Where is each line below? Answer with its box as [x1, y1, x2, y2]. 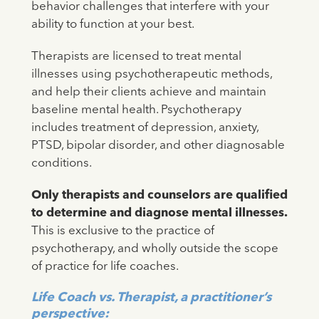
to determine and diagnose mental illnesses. [31, 207, 287, 220]
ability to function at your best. [31, 19, 194, 31]
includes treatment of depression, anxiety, [31, 122, 258, 135]
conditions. [31, 157, 92, 170]
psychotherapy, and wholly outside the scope [31, 243, 278, 256]
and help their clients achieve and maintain [31, 86, 266, 99]
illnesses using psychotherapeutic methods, [31, 68, 272, 81]
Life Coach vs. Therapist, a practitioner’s [31, 291, 271, 305]
